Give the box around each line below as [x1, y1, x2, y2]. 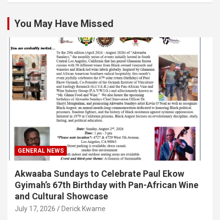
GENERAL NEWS [18, 147, 64, 154]
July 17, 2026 [15, 204, 55, 213]
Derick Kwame [61, 204, 106, 213]
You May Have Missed [14, 17, 113, 29]
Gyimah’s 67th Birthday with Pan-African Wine [15, 179, 198, 190]
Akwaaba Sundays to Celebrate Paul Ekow [15, 168, 184, 179]
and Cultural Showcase [15, 191, 108, 201]
